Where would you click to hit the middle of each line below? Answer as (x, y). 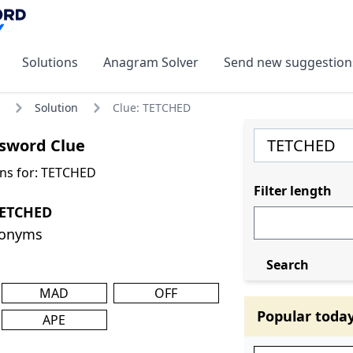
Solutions (50, 62)
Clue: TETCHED (152, 107)
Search (287, 264)
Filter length (292, 190)
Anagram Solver (151, 62)
